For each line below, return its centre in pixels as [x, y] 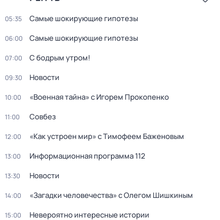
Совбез [43, 117]
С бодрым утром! [60, 58]
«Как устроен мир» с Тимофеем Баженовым [107, 136]
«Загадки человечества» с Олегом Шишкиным [111, 195]
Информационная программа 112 [87, 156]
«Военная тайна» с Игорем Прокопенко [99, 97]
